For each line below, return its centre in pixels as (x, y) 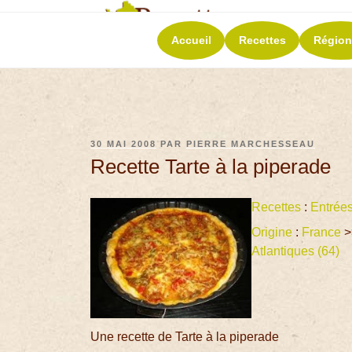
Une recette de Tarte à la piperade (185, 337)
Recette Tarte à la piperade (211, 166)
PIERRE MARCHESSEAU (251, 144)
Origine (271, 233)
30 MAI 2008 (124, 144)
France (321, 233)
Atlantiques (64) (297, 251)
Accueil (191, 40)
